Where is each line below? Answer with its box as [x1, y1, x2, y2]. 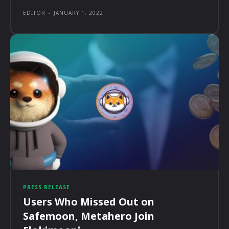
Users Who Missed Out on [23, 194, 154, 209]
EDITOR [23, 9, 45, 16]
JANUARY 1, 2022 [54, 9, 103, 16]
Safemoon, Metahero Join [23, 209, 154, 223]
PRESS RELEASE [23, 183, 70, 191]
